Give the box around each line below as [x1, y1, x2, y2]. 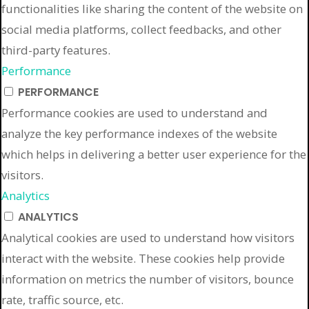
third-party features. [1, 42, 110, 59]
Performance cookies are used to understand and [1, 105, 268, 121]
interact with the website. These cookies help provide [1, 250, 285, 267]
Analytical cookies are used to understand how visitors [1, 230, 295, 246]
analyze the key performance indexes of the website [1, 126, 277, 142]
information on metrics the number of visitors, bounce [1, 271, 294, 288]
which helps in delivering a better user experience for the [1, 146, 306, 163]
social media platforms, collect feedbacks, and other [1, 21, 281, 38]
